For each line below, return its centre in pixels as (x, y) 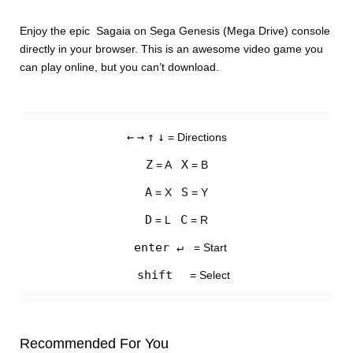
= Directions (195, 137)
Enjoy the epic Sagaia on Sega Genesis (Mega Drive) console (175, 31)
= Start (208, 248)
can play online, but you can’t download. (120, 67)
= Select (208, 275)
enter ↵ (158, 248)
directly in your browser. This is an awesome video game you (172, 49)
